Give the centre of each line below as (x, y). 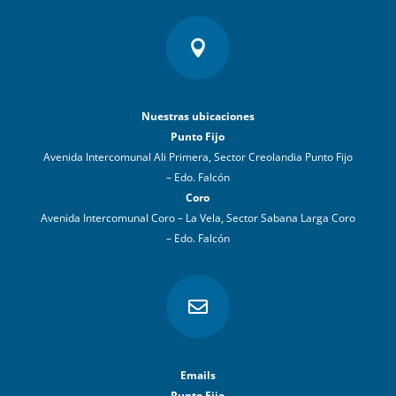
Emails (198, 375)
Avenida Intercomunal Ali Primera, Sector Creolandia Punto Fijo (198, 156)
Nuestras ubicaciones (198, 116)
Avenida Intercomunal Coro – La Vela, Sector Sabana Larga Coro (198, 217)
